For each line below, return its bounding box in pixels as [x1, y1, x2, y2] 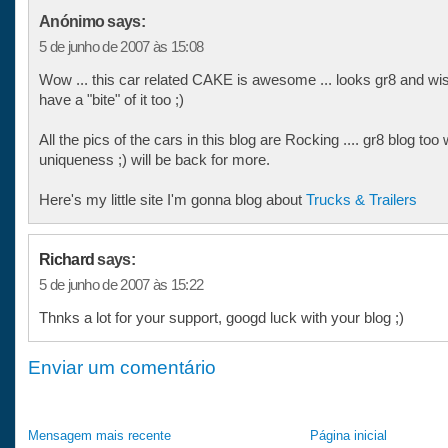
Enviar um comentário [28, 356, 216, 379]
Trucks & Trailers [306, 191, 417, 209]
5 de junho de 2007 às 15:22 [39, 276, 204, 294]
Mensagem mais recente [28, 428, 171, 444]
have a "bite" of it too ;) [39, 91, 184, 109]
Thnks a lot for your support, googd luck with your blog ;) [39, 309, 404, 327]
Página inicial [309, 428, 387, 444]
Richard [39, 250, 95, 269]
